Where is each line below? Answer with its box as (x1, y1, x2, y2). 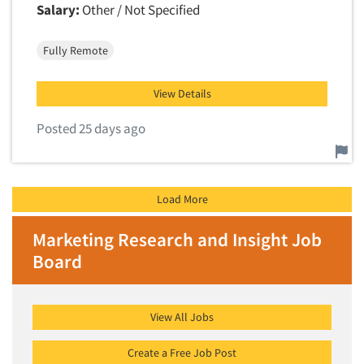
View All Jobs (150, 310, 214, 324)
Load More (156, 192, 208, 206)
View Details (153, 86, 211, 101)
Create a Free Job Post (128, 345, 236, 360)
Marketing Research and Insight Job (32, 227, 322, 251)
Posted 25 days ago (37, 119, 145, 137)
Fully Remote (42, 42, 108, 58)
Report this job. (36, 137, 122, 155)
